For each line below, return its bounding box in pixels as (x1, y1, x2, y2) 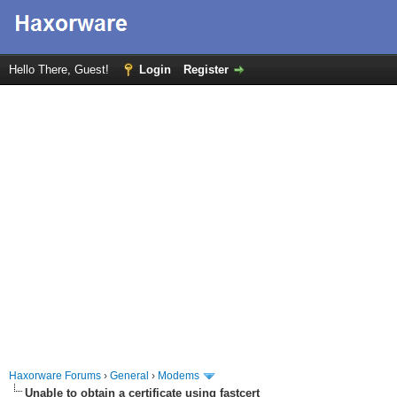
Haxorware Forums (9, 370, 101, 382)
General (110, 370, 149, 382)
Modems (158, 370, 199, 382)
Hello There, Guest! (9, 63, 113, 76)
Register (183, 63, 229, 76)
